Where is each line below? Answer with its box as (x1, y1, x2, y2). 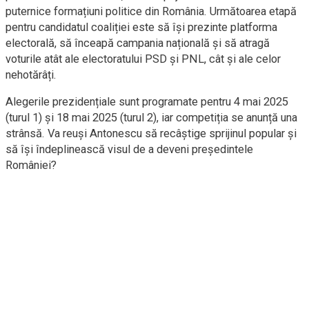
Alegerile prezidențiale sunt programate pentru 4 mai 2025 (6, 95, 288, 108)
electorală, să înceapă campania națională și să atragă (6, 37, 270, 50)
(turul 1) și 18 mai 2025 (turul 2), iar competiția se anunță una (6, 111, 297, 124)
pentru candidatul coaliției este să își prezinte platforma (6, 21, 277, 34)
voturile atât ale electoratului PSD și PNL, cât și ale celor (6, 52, 281, 66)
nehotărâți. (6, 68, 57, 81)
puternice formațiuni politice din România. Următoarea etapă (6, 5, 297, 18)
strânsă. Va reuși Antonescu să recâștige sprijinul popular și (6, 127, 297, 140)
